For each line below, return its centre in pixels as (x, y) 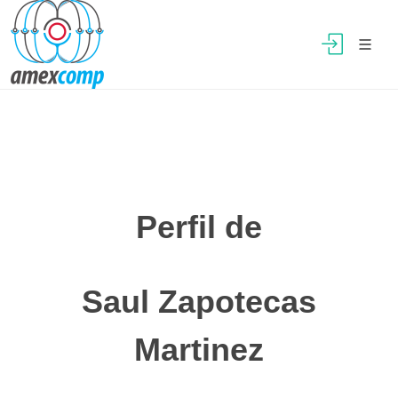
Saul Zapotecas (199, 302)
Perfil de (199, 227)
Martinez (199, 350)
